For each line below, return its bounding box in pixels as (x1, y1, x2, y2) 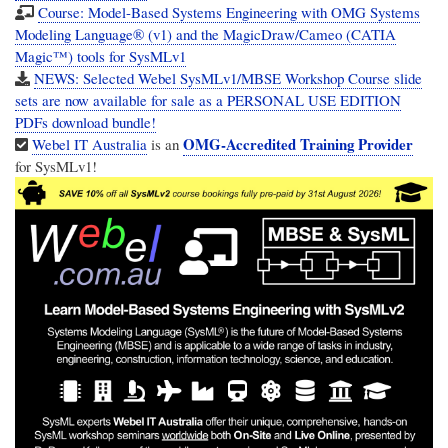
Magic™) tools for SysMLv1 (15, 46, 186, 67)
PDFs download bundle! (15, 112, 156, 133)
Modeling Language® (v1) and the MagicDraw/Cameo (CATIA (15, 24, 396, 45)
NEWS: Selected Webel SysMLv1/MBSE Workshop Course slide (33, 68, 422, 89)
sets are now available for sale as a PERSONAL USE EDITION (15, 90, 401, 111)
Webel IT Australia (32, 134, 148, 155)
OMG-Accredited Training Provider (183, 133, 414, 156)
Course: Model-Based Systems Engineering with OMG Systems (37, 2, 420, 23)
